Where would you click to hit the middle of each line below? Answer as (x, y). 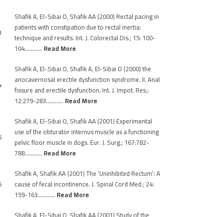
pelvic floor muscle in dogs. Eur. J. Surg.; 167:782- (82, 142)
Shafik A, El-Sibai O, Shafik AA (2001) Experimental (83, 121)
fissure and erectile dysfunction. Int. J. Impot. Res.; (82, 90)
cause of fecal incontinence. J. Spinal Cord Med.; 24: (84, 184)
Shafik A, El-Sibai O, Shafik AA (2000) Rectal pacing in (87, 16)
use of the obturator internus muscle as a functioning (87, 132)
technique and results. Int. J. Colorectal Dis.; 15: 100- (85, 38)
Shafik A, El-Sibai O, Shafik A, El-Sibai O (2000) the (83, 69)
